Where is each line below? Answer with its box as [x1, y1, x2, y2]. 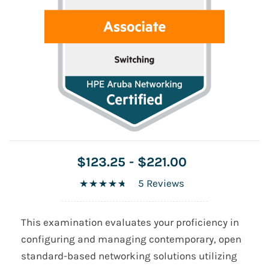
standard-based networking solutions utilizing [21, 250, 237, 262]
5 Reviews [138, 177, 184, 190]
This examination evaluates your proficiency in [21, 216, 239, 229]
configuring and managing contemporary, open [21, 233, 241, 246]
